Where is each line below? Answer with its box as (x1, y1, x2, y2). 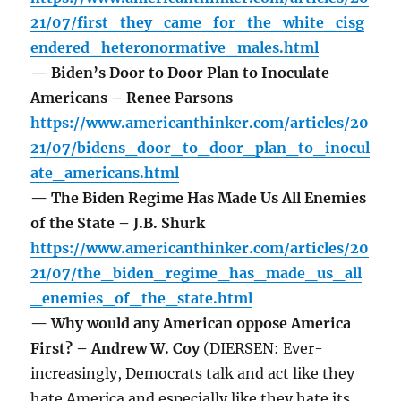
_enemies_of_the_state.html (30, 289, 253, 308)
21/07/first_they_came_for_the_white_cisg (30, 13, 365, 32)
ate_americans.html (30, 164, 180, 183)
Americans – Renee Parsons (30, 89, 234, 107)
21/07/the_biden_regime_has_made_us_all (30, 264, 363, 283)
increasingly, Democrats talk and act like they (30, 364, 355, 383)
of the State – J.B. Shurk (30, 214, 206, 233)
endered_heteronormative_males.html (30, 38, 320, 57)
